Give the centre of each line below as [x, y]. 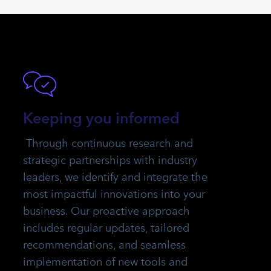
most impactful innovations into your [114, 194]
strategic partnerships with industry [110, 161]
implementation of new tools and [105, 262]
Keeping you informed [101, 118]
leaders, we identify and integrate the [115, 178]
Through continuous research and [108, 144]
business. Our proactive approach [106, 211]
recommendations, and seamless [104, 245]
